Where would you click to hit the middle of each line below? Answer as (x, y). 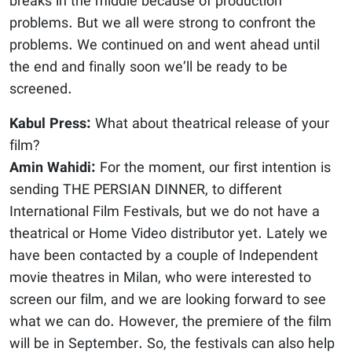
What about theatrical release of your (210, 125)
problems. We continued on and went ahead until (165, 46)
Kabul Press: (50, 125)
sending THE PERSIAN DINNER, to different (146, 191)
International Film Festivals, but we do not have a (165, 213)
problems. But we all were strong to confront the (163, 24)
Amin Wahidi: (53, 169)
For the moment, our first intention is (213, 169)
